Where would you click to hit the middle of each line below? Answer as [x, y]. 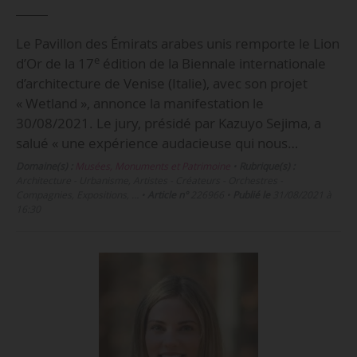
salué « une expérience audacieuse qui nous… [157, 143]
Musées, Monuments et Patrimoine [152, 167]
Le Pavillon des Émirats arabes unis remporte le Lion [177, 44]
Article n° [167, 195]
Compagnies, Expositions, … [77, 195]
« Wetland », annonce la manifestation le [139, 104]
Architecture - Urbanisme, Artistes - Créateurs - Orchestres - [149, 181]
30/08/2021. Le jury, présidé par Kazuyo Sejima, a [168, 124]
